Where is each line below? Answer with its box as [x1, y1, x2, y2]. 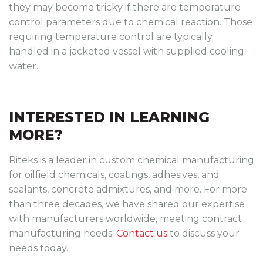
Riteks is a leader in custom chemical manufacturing [9, 154, 254, 166]
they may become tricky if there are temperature [9, 1, 241, 13]
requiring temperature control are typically [9, 31, 213, 42]
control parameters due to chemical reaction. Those [9, 16, 252, 28]
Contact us [116, 227, 167, 239]
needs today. [9, 242, 68, 254]
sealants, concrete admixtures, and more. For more [9, 183, 247, 195]
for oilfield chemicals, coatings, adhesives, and [9, 168, 220, 180]
